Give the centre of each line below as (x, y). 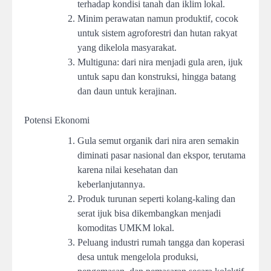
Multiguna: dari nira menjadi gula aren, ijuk (160, 62)
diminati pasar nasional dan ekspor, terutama (162, 155)
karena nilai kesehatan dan (128, 170)
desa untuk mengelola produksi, (138, 257)
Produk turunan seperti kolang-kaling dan (156, 199)
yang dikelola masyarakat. (127, 48)
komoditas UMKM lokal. (126, 228)
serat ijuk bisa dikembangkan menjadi (149, 214)
